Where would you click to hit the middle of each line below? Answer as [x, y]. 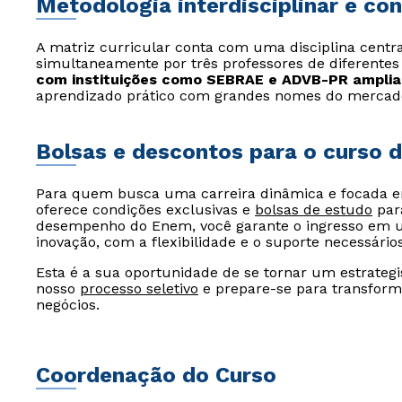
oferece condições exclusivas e [145, 210]
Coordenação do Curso [156, 375]
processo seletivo [139, 288]
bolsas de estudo [314, 210]
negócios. [68, 305]
